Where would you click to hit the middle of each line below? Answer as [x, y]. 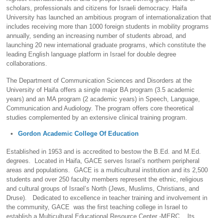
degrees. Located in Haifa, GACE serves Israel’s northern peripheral [103, 161]
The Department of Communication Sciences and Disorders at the [99, 80]
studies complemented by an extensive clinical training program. [97, 117]
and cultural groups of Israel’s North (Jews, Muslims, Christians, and [103, 189]
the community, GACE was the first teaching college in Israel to [97, 207]
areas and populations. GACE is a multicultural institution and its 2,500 [107, 170]
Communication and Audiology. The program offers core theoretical [100, 108]
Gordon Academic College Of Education [79, 134]
